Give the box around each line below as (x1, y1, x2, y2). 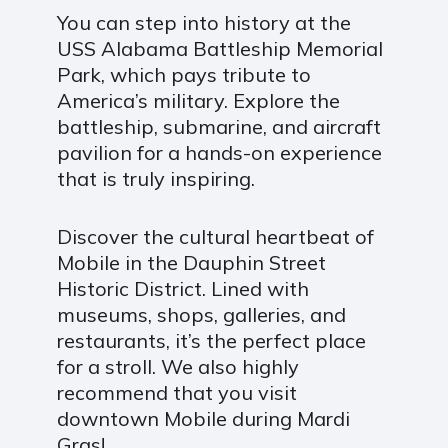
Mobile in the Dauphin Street (56, 250, 326, 276)
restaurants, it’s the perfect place (56, 328, 366, 354)
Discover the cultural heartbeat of (56, 224, 374, 250)
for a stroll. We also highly (56, 354, 299, 380)
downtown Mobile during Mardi (56, 406, 350, 432)
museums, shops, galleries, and (56, 302, 346, 328)
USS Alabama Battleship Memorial (56, 36, 383, 62)
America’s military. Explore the (56, 88, 340, 114)
